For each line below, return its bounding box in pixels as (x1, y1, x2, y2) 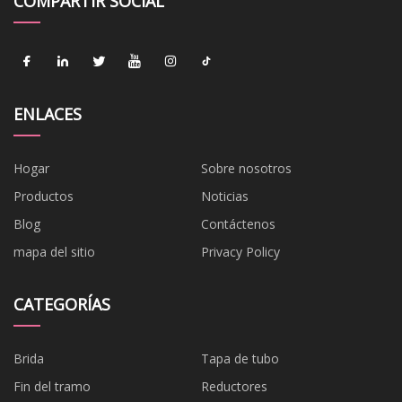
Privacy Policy (201, 242, 280, 260)
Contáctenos (201, 214, 275, 232)
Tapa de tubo (201, 349, 279, 367)
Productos (13, 187, 74, 205)
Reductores (201, 377, 267, 395)
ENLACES (13, 102, 82, 125)
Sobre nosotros (201, 159, 292, 177)
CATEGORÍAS (13, 293, 110, 315)
